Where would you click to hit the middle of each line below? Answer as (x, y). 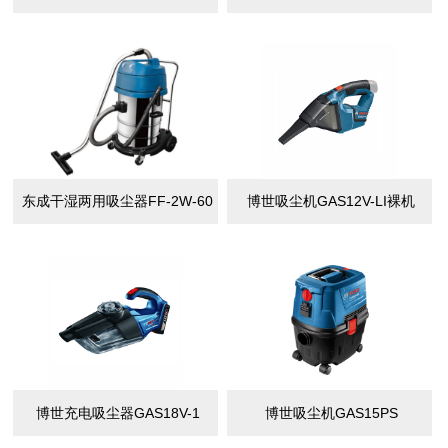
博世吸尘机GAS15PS (331, 412)
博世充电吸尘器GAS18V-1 (117, 412)
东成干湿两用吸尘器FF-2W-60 (118, 201)
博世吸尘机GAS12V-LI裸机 (331, 201)
